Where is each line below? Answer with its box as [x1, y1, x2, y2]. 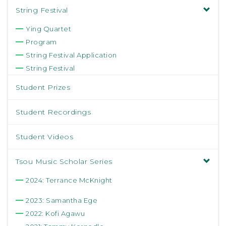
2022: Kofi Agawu [26, 209, 85, 217]
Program [26, 38, 57, 46]
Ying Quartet [26, 25, 71, 33]
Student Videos [16, 132, 73, 141]
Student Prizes [16, 83, 70, 92]
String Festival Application [26, 51, 117, 59]
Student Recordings [16, 107, 91, 117]
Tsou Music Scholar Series [16, 157, 112, 166]
